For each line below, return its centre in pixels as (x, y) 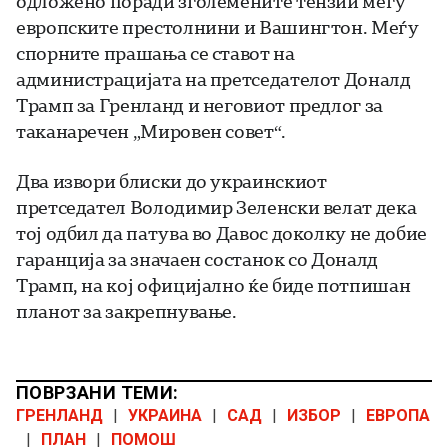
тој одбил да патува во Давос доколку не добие (221, 233)
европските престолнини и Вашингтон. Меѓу (217, 27)
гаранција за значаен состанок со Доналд (197, 259)
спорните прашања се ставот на (155, 53)
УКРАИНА (165, 416)
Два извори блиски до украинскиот (171, 181)
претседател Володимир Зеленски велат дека (216, 207)
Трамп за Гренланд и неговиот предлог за (199, 105)
